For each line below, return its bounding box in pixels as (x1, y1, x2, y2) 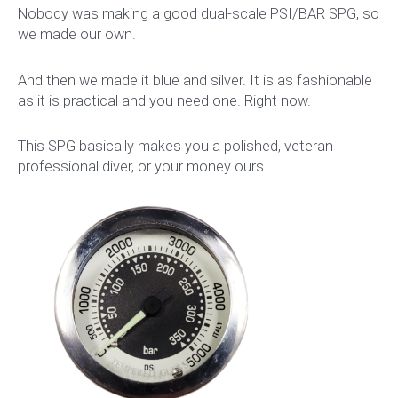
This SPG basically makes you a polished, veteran (18, 138, 333, 155)
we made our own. (18, 25, 136, 43)
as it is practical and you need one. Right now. (18, 92, 311, 109)
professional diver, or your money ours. (18, 158, 267, 176)
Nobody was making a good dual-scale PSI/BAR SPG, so (18, 4, 379, 22)
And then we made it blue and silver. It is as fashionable (18, 71, 372, 89)
